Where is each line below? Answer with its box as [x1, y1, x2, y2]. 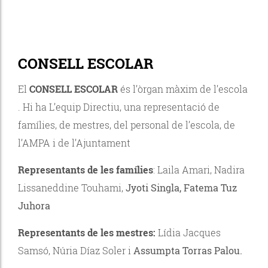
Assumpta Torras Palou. [133, 243, 242, 257]
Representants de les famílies [18, 163, 153, 176]
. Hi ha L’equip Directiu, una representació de [18, 100, 220, 113]
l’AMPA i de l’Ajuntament [18, 136, 130, 149]
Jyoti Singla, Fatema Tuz [126, 181, 237, 194]
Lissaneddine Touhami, [18, 181, 126, 194]
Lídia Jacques [158, 226, 221, 239]
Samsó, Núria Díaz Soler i [18, 243, 133, 257]
